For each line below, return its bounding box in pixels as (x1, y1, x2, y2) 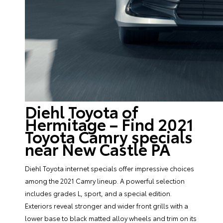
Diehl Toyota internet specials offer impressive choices (25, 164, 194, 173)
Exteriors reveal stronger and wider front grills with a (25, 201, 188, 210)
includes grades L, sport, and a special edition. (25, 189, 172, 198)
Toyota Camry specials (25, 125, 193, 147)
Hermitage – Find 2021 (25, 112, 194, 135)
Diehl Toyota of (25, 100, 138, 122)
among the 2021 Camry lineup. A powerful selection (25, 176, 185, 185)
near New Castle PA (25, 137, 170, 160)
